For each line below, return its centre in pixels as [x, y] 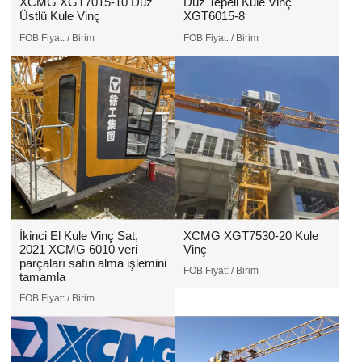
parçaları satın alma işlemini [93, 263]
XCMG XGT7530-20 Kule [250, 235]
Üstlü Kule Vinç [59, 16]
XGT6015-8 [214, 16]
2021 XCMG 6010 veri [78, 249]
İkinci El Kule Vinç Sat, [78, 235]
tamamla [42, 276]
